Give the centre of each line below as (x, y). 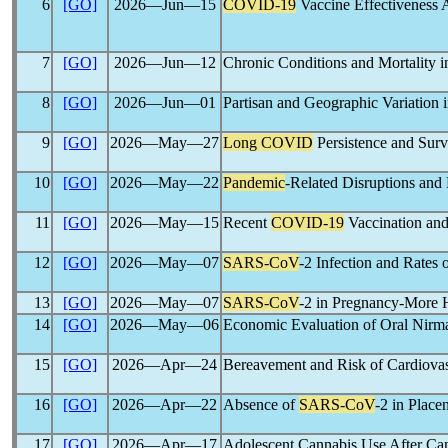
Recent (247, 222)
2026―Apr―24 (164, 364)
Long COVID (268, 142)
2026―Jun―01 (164, 102)
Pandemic (254, 182)
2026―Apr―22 (164, 404)
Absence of (261, 404)
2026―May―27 (164, 142)
